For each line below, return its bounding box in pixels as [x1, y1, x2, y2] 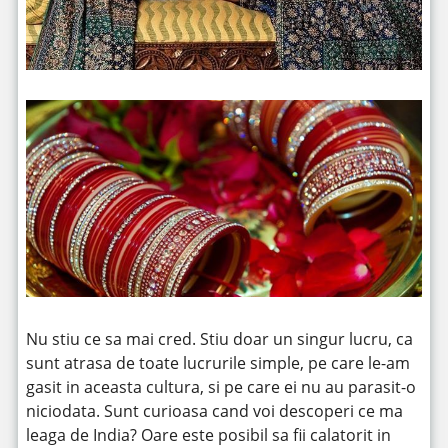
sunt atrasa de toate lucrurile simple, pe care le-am [25, 352, 410, 375]
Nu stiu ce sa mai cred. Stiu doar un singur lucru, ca [25, 328, 413, 351]
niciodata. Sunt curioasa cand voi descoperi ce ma [25, 400, 403, 423]
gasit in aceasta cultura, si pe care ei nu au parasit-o [25, 376, 416, 399]
